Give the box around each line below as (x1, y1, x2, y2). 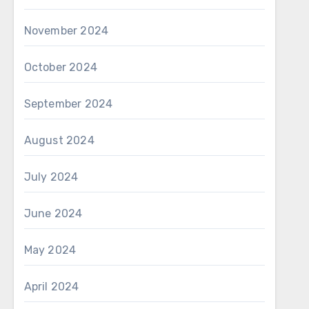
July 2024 (23, 170, 79, 183)
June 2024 (23, 207, 83, 220)
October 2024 (23, 61, 98, 74)
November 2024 (23, 24, 109, 37)
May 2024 (23, 243, 77, 257)
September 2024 (23, 97, 113, 110)
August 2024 (23, 134, 94, 147)
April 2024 (23, 280, 79, 293)
